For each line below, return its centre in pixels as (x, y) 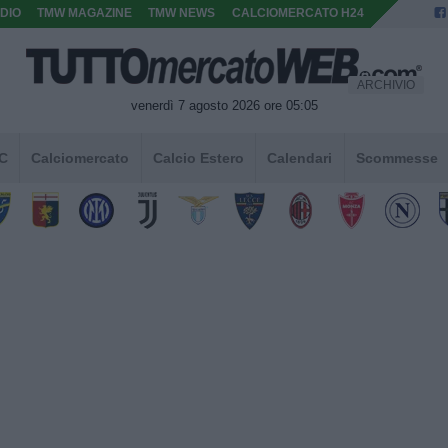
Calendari (300, 157)
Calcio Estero (198, 157)
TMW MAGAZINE (85, 13)
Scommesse (396, 157)
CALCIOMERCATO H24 (297, 13)
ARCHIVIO (385, 85)
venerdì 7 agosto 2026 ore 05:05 (224, 105)
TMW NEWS (182, 13)
